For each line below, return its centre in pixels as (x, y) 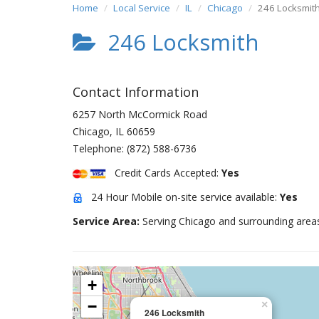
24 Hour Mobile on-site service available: (181, 197)
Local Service (142, 8)
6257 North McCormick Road (140, 114)
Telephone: (100, 148)
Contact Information (136, 92)
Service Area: (108, 221)
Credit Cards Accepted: (164, 173)
